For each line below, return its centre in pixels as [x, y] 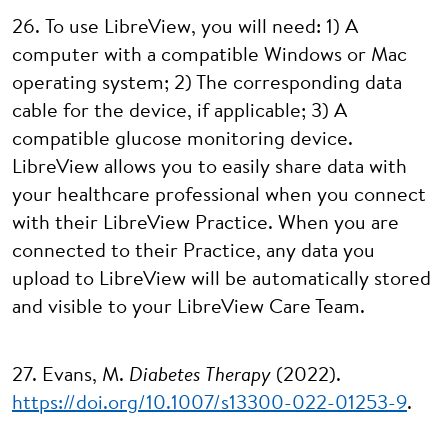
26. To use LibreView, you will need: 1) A [185, 28]
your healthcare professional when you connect [219, 196]
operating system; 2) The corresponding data [207, 84]
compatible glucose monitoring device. [182, 140]
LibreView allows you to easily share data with [209, 168]
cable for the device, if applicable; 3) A [179, 112]
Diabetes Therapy [200, 376]
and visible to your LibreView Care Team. [188, 308]
